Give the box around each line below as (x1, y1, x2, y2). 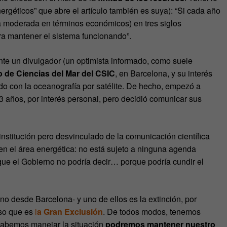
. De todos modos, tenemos (103, 205, 201, 217)
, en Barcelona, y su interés (115, 67, 212, 79)
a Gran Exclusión (37, 205, 103, 217)
